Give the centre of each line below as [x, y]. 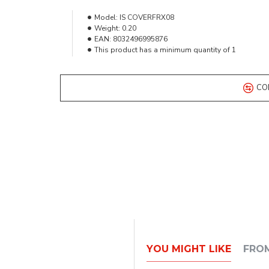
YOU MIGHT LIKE [189, 249]
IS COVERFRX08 [147, 17]
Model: [106, 17]
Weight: [107, 28]
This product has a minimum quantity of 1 [165, 50]
